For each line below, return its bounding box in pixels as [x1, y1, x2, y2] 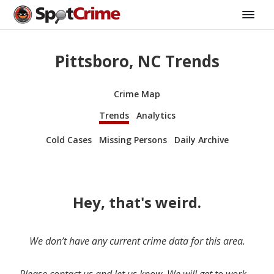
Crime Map [114, 87, 160, 100]
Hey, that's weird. [73, 191, 201, 212]
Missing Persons [98, 133, 167, 146]
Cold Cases [45, 133, 92, 146]
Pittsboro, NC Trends [54, 50, 220, 73]
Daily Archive [174, 133, 229, 146]
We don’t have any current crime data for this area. [29, 234, 245, 248]
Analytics [136, 109, 176, 121]
